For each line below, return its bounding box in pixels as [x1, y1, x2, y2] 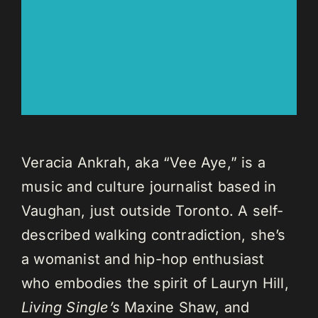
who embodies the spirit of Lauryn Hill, [21, 274, 289, 292]
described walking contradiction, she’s [21, 226, 286, 243]
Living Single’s [21, 298, 120, 316]
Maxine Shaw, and [119, 298, 250, 316]
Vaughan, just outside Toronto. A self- [21, 202, 284, 219]
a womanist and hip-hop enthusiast [21, 250, 265, 268]
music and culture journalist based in [21, 177, 277, 195]
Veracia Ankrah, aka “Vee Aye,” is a [21, 153, 265, 171]
